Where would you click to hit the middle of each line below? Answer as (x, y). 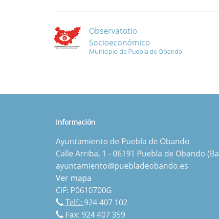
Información (76, 122)
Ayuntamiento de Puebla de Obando (123, 141)
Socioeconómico (120, 43)
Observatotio (113, 31)
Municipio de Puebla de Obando (136, 52)
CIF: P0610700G (84, 190)
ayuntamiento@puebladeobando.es (122, 166)
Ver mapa (74, 178)
